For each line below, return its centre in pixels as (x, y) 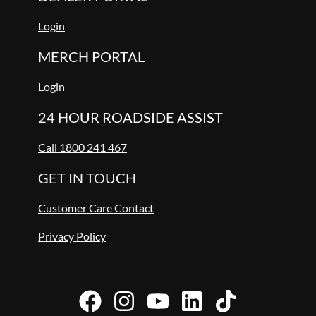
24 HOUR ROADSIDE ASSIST (130, 117)
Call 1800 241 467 (83, 147)
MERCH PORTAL (91, 57)
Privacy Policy (72, 236)
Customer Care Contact (96, 208)
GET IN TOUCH (87, 178)
